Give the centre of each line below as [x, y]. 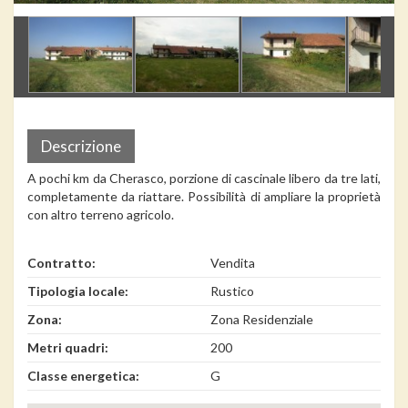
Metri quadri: [68, 347]
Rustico [232, 291]
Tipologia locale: [78, 291]
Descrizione [81, 146]
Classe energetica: [83, 375]
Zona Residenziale [262, 319]
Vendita [233, 262]
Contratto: [61, 262]
